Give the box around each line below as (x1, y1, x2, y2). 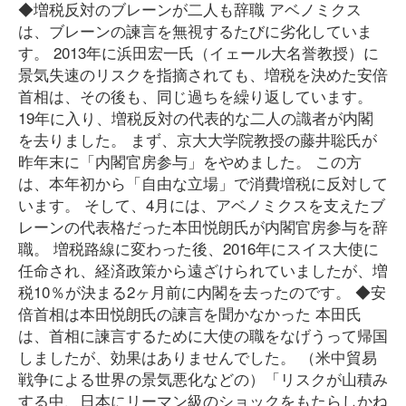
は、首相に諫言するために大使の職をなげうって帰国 (18, 324, 388, 346)
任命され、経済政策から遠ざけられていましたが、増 (18, 258, 388, 281)
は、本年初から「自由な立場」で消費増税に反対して (18, 171, 388, 194)
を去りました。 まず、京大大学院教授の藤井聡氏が (18, 128, 377, 150)
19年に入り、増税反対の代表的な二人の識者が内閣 (18, 106, 373, 129)
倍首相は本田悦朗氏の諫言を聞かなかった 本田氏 (18, 302, 362, 324)
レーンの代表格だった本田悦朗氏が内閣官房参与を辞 (18, 215, 388, 237)
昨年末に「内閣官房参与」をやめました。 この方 (18, 150, 362, 172)
